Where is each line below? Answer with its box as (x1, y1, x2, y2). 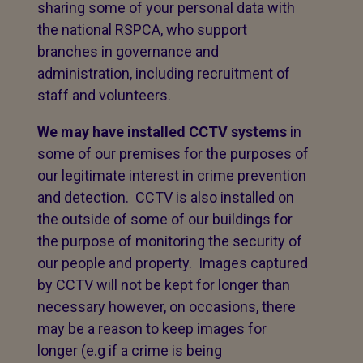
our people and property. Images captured (37, 254, 308, 271)
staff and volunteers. (37, 87, 171, 104)
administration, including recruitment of (37, 65, 290, 82)
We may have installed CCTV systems (37, 123, 287, 140)
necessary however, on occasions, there (37, 298, 296, 315)
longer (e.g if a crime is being (37, 342, 222, 359)
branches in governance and (37, 43, 219, 60)
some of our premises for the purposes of (37, 145, 309, 162)
